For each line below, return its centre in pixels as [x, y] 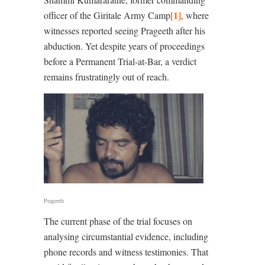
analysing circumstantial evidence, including [126, 237]
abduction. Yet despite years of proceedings [124, 46]
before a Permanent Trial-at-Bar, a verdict [120, 61]
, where [195, 15]
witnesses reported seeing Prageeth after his [125, 30]
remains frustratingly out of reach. [106, 77]
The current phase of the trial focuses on [118, 221]
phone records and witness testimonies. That [126, 252]
